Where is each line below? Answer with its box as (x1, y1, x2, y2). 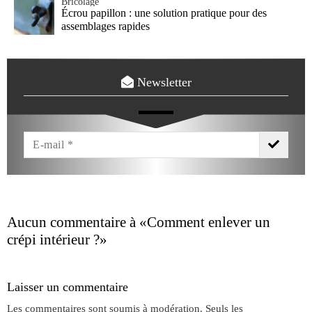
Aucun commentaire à (7, 214, 139, 231)
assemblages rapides (61, 19, 150, 32)
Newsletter (133, 75, 192, 90)
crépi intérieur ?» (7, 231, 107, 249)
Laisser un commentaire (7, 280, 128, 295)
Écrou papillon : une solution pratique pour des (61, 6, 267, 19)
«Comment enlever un (139, 214, 270, 231)
